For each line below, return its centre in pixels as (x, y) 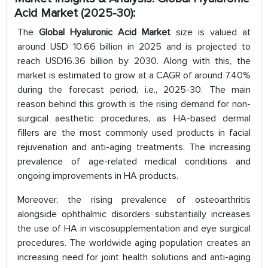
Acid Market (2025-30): (75, 13)
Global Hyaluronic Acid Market (107, 33)
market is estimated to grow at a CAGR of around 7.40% (134, 76)
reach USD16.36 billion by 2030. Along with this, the (134, 61)
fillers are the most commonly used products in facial (134, 133)
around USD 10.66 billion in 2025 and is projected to (134, 47)
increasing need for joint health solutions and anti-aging (134, 258)
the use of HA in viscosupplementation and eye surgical (134, 229)
